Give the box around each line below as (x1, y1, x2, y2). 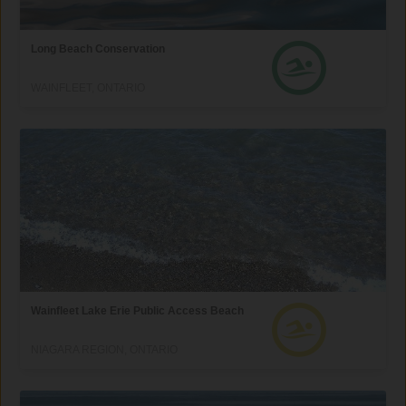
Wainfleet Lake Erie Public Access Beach (31, 304, 245, 317)
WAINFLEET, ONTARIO (31, 81, 146, 94)
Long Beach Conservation (31, 42, 166, 55)
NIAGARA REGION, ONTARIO (31, 343, 179, 356)
